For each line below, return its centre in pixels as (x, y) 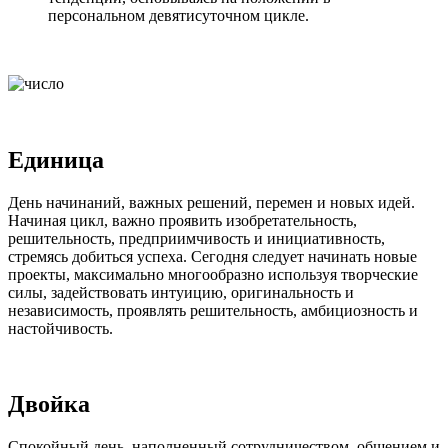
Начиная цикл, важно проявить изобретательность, (182, 220)
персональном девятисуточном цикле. (178, 15)
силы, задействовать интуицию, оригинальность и (181, 292)
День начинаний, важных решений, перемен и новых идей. (211, 202)
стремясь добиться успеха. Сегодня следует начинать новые (212, 256)
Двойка (49, 404)
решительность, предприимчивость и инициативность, (196, 238)
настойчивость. (60, 328)
